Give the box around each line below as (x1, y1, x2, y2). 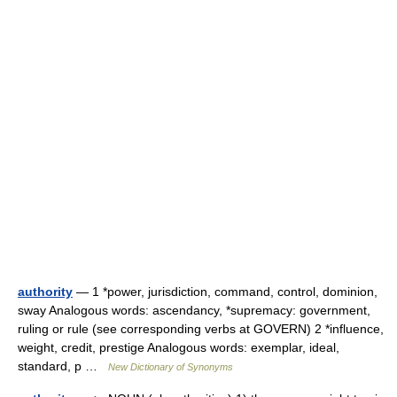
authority (18, 284, 73, 299)
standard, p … (18, 359, 108, 373)
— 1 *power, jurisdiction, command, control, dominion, (73, 284, 378, 299)
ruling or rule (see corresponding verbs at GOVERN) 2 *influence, (18, 322, 384, 336)
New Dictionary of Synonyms (108, 362, 233, 372)
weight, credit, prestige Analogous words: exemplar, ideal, (18, 340, 339, 354)
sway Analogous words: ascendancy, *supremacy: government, (18, 303, 370, 317)
